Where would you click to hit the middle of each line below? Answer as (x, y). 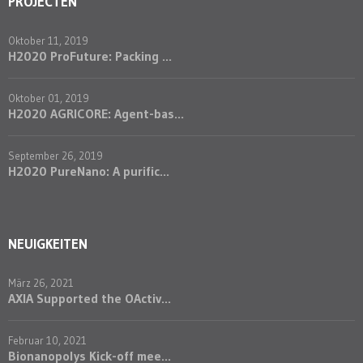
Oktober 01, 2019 (49, 98)
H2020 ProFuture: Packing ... (90, 56)
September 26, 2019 (56, 156)
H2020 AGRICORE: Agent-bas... (96, 114)
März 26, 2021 (41, 283)
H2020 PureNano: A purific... (89, 171)
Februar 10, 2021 (47, 341)
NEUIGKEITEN (48, 244)
